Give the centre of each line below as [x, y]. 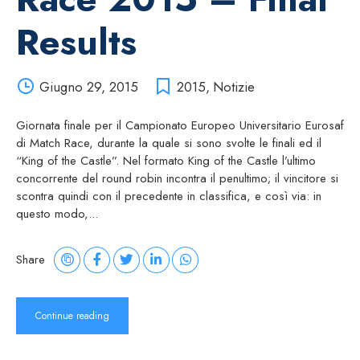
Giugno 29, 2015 [88, 86]
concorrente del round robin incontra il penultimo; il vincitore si [177, 178]
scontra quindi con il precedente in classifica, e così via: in [169, 196]
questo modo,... [57, 213]
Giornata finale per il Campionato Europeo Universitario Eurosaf [180, 125]
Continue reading [72, 315]
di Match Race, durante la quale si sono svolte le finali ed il [169, 143]
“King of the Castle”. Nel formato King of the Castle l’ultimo [166, 160]
